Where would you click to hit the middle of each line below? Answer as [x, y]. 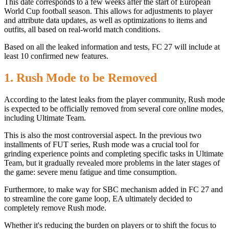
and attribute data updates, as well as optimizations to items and [106, 20]
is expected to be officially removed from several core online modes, [114, 108]
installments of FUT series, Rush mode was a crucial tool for [101, 144]
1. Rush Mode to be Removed [81, 77]
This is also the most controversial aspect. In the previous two [103, 135]
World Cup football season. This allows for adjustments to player [108, 11]
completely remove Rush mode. [55, 208]
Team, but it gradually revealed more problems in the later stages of [112, 163]
